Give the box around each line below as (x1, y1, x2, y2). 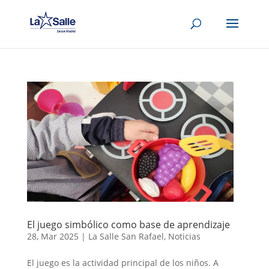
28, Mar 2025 (26, 231, 79, 242)
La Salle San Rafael (88, 231, 164, 242)
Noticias (168, 231, 201, 242)
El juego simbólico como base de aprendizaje (26, 218, 230, 231)
